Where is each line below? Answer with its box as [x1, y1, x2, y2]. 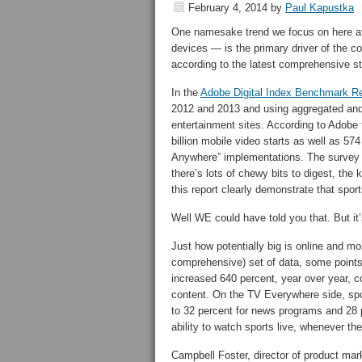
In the [171, 86, 200, 99]
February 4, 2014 [188, 2, 267, 14]
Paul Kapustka [285, 2, 354, 14]
